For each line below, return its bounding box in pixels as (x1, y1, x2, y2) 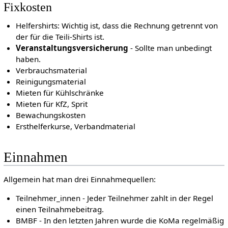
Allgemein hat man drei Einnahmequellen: (3, 174, 156, 184)
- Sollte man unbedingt (128, 43, 212, 53)
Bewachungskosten (16, 110, 86, 121)
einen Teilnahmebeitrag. (16, 204, 104, 214)
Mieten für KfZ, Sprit (16, 99, 88, 109)
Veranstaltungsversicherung (16, 43, 129, 53)
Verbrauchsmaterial (16, 65, 88, 76)
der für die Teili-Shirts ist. (16, 32, 105, 42)
